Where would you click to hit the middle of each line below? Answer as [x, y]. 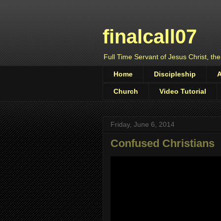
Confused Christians [163, 143]
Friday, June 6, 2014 [143, 124]
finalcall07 [150, 37]
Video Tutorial [183, 92]
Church [126, 92]
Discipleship [175, 74]
